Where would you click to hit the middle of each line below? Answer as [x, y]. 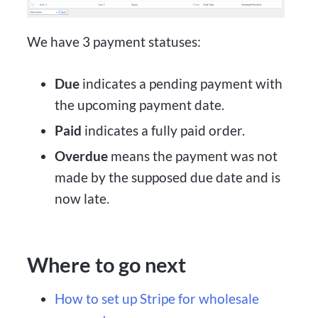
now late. [82, 198]
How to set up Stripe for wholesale [157, 298]
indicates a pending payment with [181, 84]
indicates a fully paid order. [163, 130]
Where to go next [107, 265]
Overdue [81, 155]
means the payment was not [192, 155]
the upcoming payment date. [139, 105]
